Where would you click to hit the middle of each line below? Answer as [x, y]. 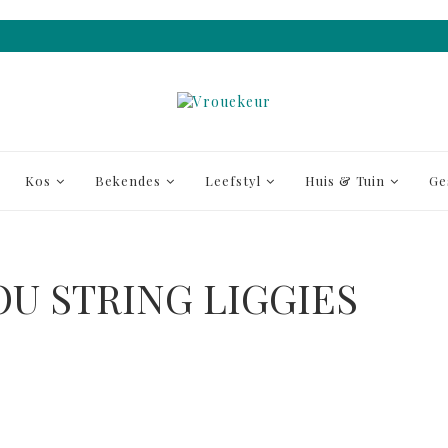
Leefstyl [233, 180]
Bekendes [128, 180]
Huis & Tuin [345, 180]
